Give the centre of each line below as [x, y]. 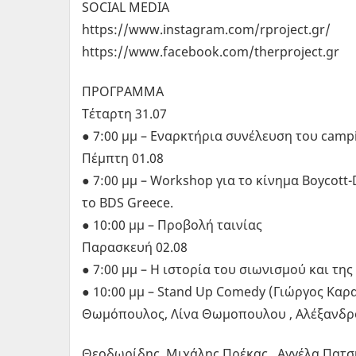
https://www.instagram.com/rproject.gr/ [206, 29]
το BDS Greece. [128, 202]
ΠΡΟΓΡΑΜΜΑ [123, 91]
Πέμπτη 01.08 [123, 158]
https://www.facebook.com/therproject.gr [211, 51]
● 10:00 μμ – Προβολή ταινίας [172, 224]
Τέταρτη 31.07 [124, 113]
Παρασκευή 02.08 [135, 247]
